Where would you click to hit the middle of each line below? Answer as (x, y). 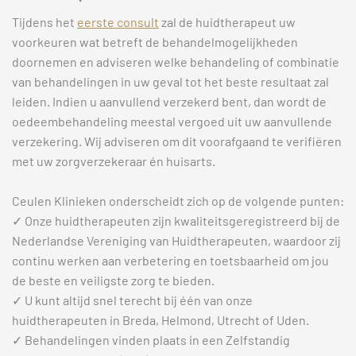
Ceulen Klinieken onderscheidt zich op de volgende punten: (178, 201)
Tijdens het (44, 22)
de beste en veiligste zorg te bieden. (113, 281)
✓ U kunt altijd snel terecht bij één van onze (132, 300)
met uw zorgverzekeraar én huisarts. (114, 161)
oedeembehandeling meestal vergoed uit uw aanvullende (172, 122)
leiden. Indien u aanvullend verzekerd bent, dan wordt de (169, 102)
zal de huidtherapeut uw (227, 22)
